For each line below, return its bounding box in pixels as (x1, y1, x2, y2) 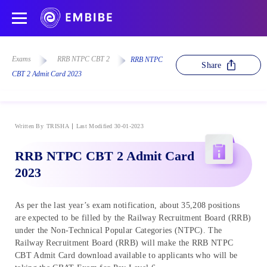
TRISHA (46, 122, 69, 129)
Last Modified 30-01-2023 (76, 122, 144, 129)
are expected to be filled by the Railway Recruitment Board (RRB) (15, 213, 252, 222)
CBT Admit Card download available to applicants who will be (15, 250, 238, 260)
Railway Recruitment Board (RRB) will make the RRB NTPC (15, 238, 234, 247)
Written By (15, 122, 44, 129)
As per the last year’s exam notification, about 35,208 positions (15, 200, 240, 210)
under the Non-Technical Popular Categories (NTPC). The (15, 225, 222, 235)
